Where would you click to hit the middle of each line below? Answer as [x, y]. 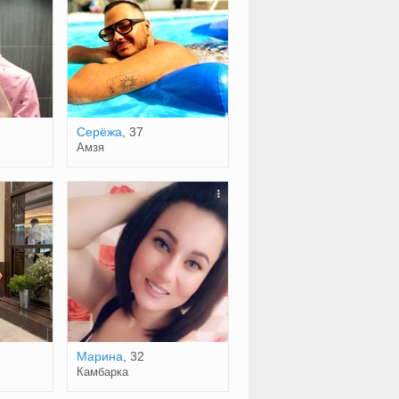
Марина [99, 356]
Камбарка [102, 372]
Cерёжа [99, 132]
